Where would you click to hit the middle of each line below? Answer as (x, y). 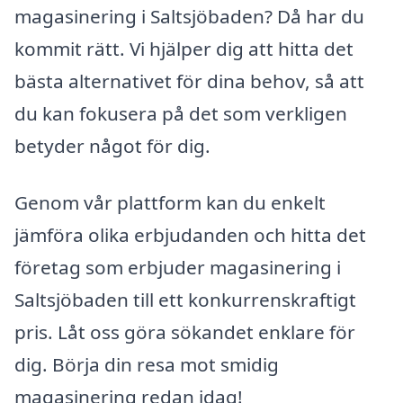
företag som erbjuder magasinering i (178, 268)
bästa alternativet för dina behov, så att (189, 81)
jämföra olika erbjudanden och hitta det (190, 235)
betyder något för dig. (112, 145)
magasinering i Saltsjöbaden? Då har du (189, 16)
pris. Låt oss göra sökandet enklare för (185, 332)
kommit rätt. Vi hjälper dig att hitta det (184, 48)
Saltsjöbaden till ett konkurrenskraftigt (185, 300)
